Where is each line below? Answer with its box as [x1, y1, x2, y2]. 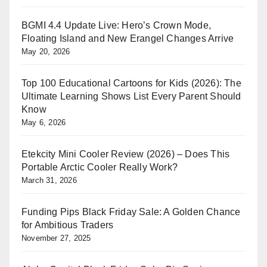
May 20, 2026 [21, 46, 70, 56]
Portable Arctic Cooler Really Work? [21, 162, 178, 172]
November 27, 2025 [21, 233, 91, 243]
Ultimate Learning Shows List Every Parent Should [21, 91, 241, 101]
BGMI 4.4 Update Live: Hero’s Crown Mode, [21, 20, 212, 30]
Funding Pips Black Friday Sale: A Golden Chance [21, 206, 241, 217]
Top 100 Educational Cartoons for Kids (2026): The [21, 77, 241, 88]
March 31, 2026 [21, 175, 77, 185]
